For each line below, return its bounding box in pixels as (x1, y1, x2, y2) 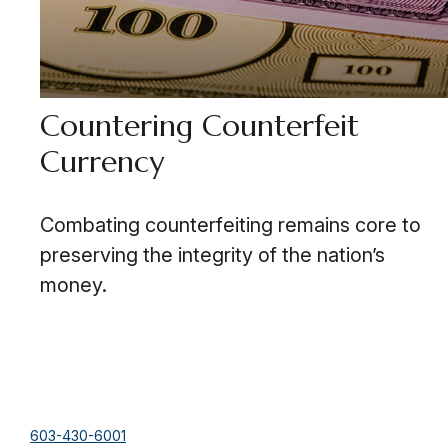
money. (40, 273, 107, 298)
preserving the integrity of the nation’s (40, 243, 385, 268)
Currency (40, 143, 164, 181)
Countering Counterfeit (40, 107, 359, 145)
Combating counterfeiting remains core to (40, 213, 421, 238)
